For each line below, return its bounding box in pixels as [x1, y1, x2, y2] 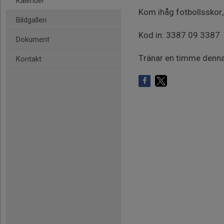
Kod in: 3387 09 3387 [138, 30, 220, 40]
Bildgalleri [16, 15, 46, 24]
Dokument [16, 35, 49, 44]
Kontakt [16, 54, 41, 63]
